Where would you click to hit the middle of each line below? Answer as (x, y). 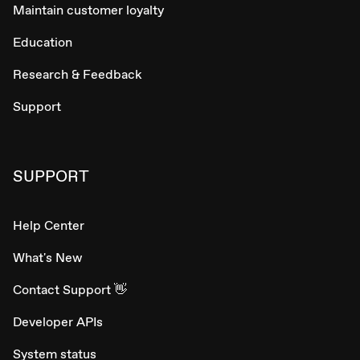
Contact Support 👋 (70, 290)
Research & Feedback (78, 75)
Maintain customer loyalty (88, 10)
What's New (47, 258)
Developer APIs (58, 322)
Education (43, 43)
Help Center (49, 226)
